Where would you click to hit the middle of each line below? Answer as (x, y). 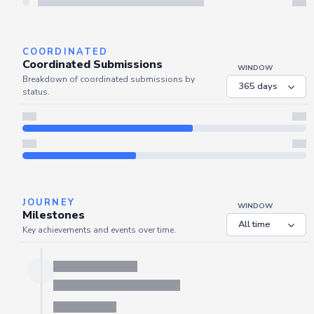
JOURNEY (49, 203)
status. (36, 92)
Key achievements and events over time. (99, 230)
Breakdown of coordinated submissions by (109, 80)
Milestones (54, 216)
